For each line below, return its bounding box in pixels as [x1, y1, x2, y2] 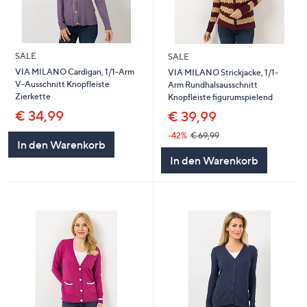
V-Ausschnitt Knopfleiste [14, 79, 110, 90]
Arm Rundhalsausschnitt [167, 79, 258, 90]
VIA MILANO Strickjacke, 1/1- [167, 67, 278, 78]
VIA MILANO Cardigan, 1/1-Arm [14, 66, 134, 77]
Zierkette [14, 91, 51, 102]
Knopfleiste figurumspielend [167, 92, 273, 103]
